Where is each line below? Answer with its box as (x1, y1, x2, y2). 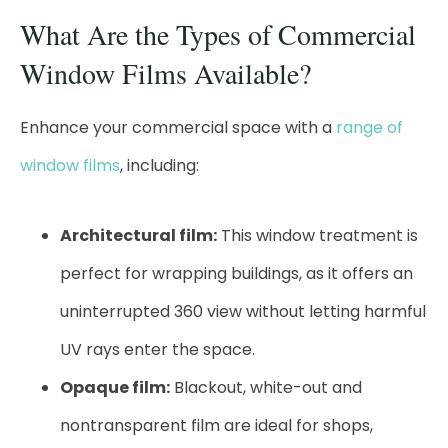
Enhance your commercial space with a (20, 116, 336, 139)
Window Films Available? (20, 54, 311, 92)
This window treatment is (217, 224, 418, 247)
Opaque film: (60, 376, 170, 399)
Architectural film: (60, 224, 217, 247)
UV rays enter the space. (60, 338, 255, 361)
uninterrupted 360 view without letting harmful (60, 300, 426, 323)
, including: (120, 154, 199, 177)
